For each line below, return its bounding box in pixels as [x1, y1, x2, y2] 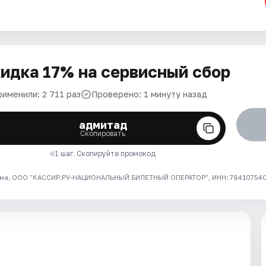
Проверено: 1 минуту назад [91, 89, 207, 99]
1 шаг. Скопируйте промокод [55, 149, 156, 158]
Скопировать [80, 129, 126, 138]
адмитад [78, 118, 127, 131]
